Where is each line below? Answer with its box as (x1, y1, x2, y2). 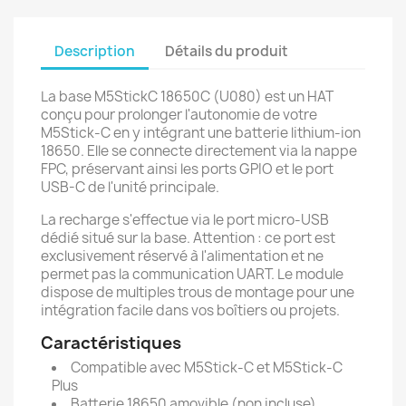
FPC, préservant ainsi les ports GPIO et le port (41, 159, 333, 179)
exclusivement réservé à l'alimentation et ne (41, 246, 324, 266)
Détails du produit (165, 41, 289, 61)
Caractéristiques (41, 332, 181, 354)
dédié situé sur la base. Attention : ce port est (41, 228, 335, 247)
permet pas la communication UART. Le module (41, 265, 343, 284)
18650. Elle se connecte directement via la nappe (41, 141, 357, 160)
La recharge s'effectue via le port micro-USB (41, 210, 329, 229)
